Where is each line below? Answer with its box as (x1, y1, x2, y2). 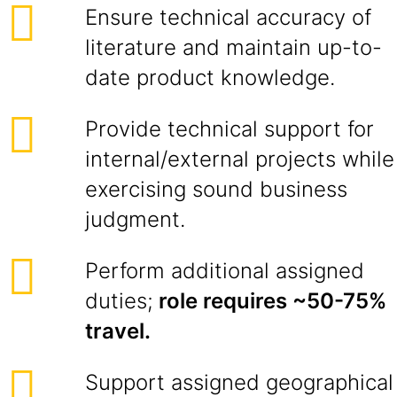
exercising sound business (85, 176, 347, 202)
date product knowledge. (85, 65, 335, 90)
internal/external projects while (85, 146, 394, 172)
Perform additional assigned (85, 258, 364, 284)
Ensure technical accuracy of (85, 4, 371, 30)
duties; (85, 288, 153, 314)
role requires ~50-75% (153, 288, 386, 314)
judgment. (85, 206, 185, 232)
